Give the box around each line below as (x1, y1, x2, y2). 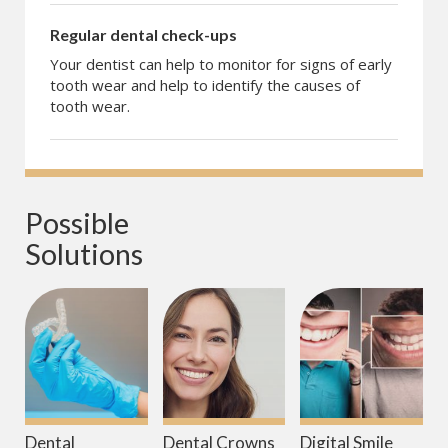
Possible (25, 205, 135, 241)
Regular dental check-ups (50, 25, 237, 45)
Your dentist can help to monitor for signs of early (50, 54, 392, 75)
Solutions (25, 236, 143, 272)
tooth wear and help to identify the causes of (50, 75, 360, 96)
